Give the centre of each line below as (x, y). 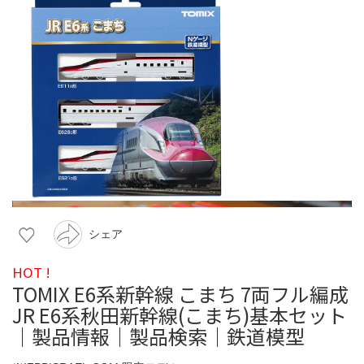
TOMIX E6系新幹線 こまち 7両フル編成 (180, 293)
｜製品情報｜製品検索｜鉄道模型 (158, 336)
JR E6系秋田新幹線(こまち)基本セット (180, 314)
